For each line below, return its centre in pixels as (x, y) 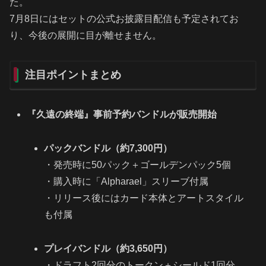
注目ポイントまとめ (73, 75)
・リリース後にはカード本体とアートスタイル (144, 198)
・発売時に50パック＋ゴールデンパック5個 (138, 164)
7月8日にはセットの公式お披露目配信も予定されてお (124, 18)
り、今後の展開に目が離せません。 (85, 35)
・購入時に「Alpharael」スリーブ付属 (126, 181)
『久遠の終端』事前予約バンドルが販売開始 (122, 115)
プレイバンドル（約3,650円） (108, 248)
